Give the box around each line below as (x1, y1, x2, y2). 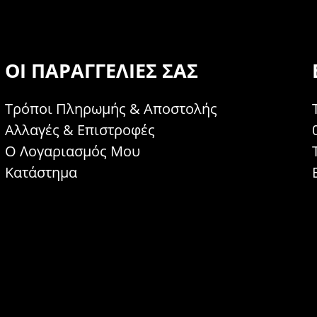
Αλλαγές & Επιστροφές (5, 120, 156, 140)
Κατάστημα (5, 163, 78, 183)
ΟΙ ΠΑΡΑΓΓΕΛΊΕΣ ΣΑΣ (5, 57, 199, 84)
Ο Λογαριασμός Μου (5, 142, 141, 161)
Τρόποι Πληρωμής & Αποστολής (5, 99, 218, 119)
